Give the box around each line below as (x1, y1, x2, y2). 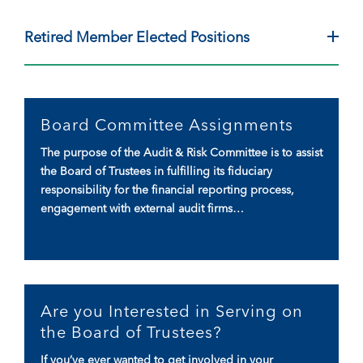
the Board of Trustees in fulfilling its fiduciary (41, 163, 272, 178)
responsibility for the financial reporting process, (41, 181, 294, 197)
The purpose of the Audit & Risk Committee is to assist (41, 144, 322, 160)
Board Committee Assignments (41, 113, 293, 135)
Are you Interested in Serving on (41, 300, 303, 321)
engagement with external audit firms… (41, 200, 244, 216)
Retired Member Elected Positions (24, 27, 250, 46)
